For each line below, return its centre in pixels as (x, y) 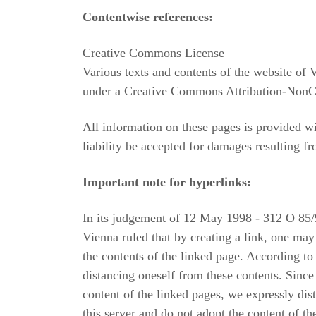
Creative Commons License (153, 53)
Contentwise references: (148, 17)
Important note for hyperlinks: (167, 182)
